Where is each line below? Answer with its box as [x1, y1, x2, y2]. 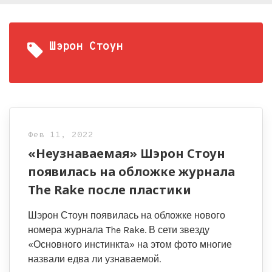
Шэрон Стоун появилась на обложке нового [28, 209, 225, 221]
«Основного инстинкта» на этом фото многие [28, 239, 232, 250]
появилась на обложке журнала [28, 163, 235, 180]
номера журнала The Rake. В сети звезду [28, 224, 209, 236]
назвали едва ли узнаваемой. [28, 253, 161, 265]
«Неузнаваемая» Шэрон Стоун [28, 145, 225, 161]
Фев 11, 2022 [28, 130, 93, 140]
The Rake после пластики [28, 182, 191, 198]
